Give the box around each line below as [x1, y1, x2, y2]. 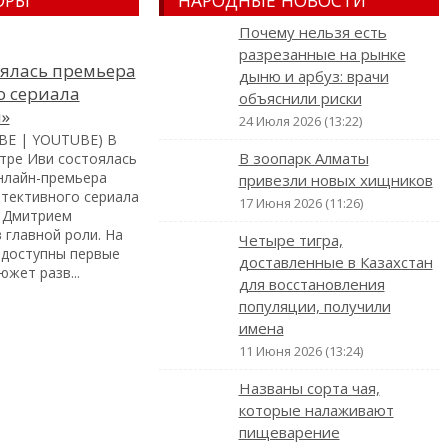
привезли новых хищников [238, 169, 433, 190]
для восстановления [238, 273, 385, 294]
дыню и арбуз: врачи [238, 65, 389, 86]
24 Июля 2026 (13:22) [238, 111, 362, 130]
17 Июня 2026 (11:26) [238, 193, 363, 212]
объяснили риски [238, 87, 362, 108]
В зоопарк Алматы [238, 147, 369, 168]
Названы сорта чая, [238, 377, 380, 398]
